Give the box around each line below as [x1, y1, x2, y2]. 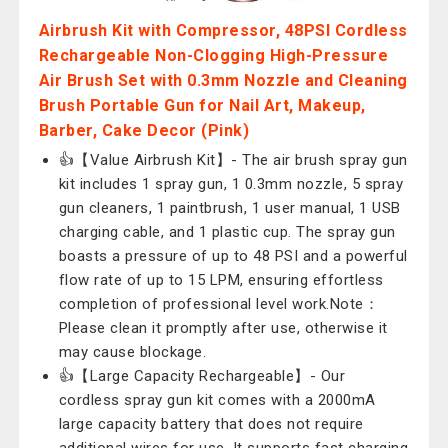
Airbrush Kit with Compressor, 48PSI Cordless [38, 21, 408, 40]
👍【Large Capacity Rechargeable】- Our [58, 367, 346, 385]
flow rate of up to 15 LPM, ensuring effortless [58, 271, 384, 289]
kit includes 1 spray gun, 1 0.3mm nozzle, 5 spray [58, 175, 404, 193]
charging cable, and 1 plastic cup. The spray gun [58, 223, 396, 241]
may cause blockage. [58, 343, 207, 361]
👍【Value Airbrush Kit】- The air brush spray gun [58, 151, 408, 169]
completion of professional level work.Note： [58, 295, 380, 313]
